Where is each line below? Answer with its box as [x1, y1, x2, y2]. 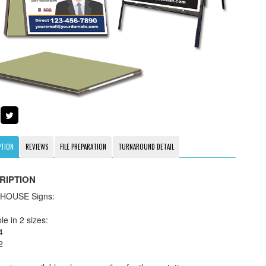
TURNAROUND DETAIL [118, 142, 174, 152]
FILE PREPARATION [59, 142, 106, 152]
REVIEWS [25, 142, 48, 152]
